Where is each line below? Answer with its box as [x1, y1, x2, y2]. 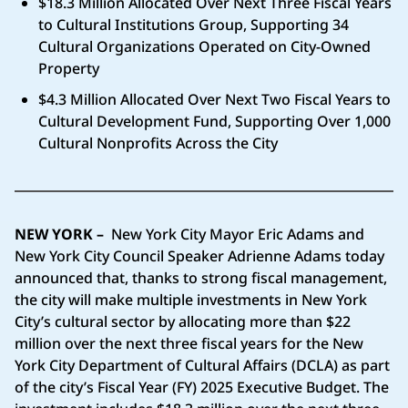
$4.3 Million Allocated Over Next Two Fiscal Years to [37, 88, 391, 109]
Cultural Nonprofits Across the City [37, 132, 278, 153]
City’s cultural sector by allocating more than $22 [15, 311, 351, 331]
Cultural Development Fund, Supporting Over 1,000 [37, 110, 391, 131]
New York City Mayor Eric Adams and [107, 223, 364, 244]
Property [37, 57, 103, 78]
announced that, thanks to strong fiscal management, [15, 267, 387, 288]
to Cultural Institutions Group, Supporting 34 [37, 14, 349, 35]
